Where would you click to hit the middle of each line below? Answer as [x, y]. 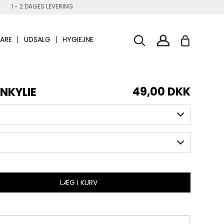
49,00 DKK [161, 92]
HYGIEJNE [78, 39]
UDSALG [37, 39]
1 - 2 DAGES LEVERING [42, 6]
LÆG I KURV [79, 182]
